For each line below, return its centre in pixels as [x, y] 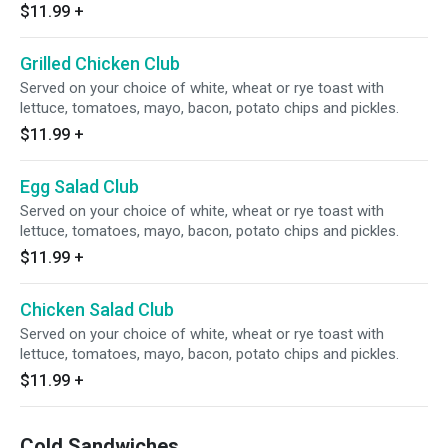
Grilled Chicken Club [100, 63]
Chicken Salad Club [97, 309]
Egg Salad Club [79, 186]
